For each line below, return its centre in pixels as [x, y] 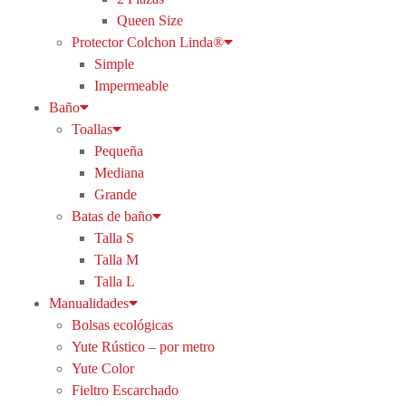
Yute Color [102, 368]
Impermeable [131, 86]
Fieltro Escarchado [125, 390]
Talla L [114, 281]
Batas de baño [111, 216]
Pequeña [118, 151]
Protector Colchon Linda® [147, 42]
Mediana [119, 173]
